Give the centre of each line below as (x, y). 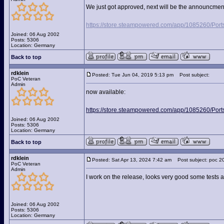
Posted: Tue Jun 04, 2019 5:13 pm (133, 75)
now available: (106, 92)
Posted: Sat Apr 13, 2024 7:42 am (132, 160)
